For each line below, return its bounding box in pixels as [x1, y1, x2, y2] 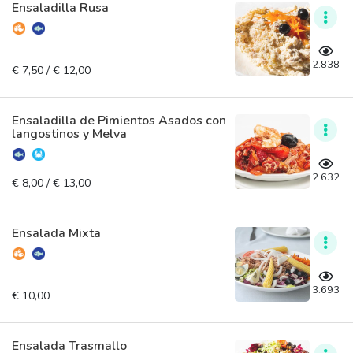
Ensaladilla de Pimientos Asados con [12, 111, 226, 129]
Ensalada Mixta [12, 224, 101, 242]
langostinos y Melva [12, 124, 127, 143]
